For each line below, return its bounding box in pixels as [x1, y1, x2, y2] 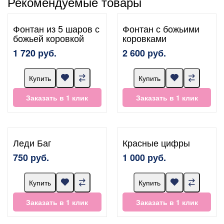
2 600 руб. [122, 46, 166, 59]
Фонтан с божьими [122, 21, 200, 35]
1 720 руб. [13, 46, 56, 59]
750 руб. [13, 150, 49, 164]
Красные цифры [122, 135, 190, 149]
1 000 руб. [122, 150, 166, 164]
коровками [122, 31, 167, 44]
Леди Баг [13, 135, 51, 149]
